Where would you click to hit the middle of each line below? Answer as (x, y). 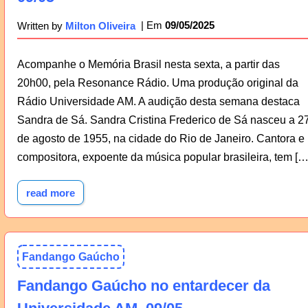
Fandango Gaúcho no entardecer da (143, 286)
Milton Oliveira (100, 25)
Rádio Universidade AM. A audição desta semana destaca (158, 101)
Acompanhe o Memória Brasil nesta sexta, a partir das (148, 64)
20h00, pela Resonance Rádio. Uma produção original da (157, 82)
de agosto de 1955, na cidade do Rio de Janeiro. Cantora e (161, 138)
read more (50, 192)
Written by (41, 25)
